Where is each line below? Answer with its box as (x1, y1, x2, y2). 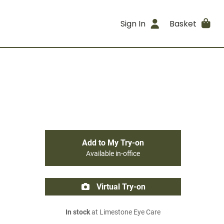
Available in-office (86, 149, 140, 158)
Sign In (120, 17, 146, 29)
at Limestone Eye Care (90, 208, 160, 216)
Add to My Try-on (82, 138, 144, 147)
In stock (65, 208, 90, 216)
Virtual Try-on (94, 182, 145, 191)
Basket (169, 17, 196, 29)
